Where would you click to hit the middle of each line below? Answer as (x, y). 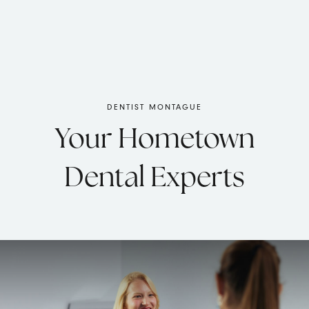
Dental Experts (154, 179)
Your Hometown (154, 140)
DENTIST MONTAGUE (154, 107)
